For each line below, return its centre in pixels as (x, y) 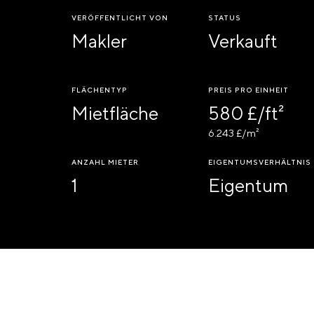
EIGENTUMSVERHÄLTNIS (259, 162)
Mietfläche (115, 113)
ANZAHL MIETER (105, 162)
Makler (99, 41)
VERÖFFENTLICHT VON (120, 18)
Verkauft (243, 41)
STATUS (224, 18)
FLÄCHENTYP (100, 90)
